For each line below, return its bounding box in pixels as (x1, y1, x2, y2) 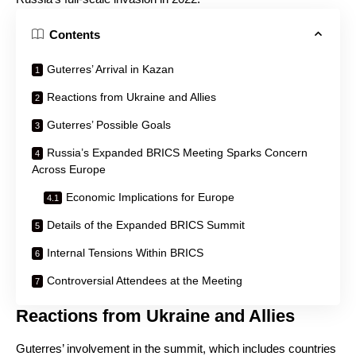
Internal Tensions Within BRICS (47, 246, 203, 259)
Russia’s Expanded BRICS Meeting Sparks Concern (47, 146, 308, 159)
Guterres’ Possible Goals (47, 118, 171, 131)
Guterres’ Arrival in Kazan (47, 63, 174, 75)
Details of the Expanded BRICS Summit (47, 219, 245, 231)
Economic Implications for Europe (66, 191, 234, 203)
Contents (49, 27, 100, 41)
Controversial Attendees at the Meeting (47, 274, 242, 287)
